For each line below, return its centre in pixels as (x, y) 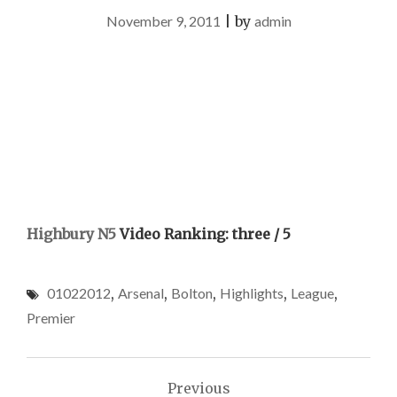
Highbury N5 (71, 234)
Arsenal (141, 293)
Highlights (252, 293)
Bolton (192, 293)
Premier (51, 318)
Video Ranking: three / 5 (203, 234)
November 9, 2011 (163, 21)
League (312, 293)
